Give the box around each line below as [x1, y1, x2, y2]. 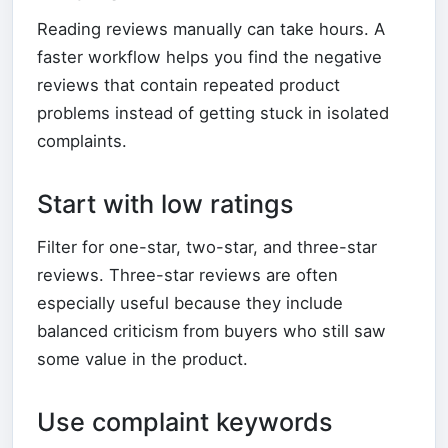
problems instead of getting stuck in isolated [37, 102, 389, 123]
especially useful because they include [37, 292, 343, 313]
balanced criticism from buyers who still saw [37, 320, 386, 341]
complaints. [37, 130, 127, 151]
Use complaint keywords [37, 406, 333, 437]
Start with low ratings [37, 188, 294, 219]
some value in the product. [37, 348, 248, 369]
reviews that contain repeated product [37, 74, 340, 95]
